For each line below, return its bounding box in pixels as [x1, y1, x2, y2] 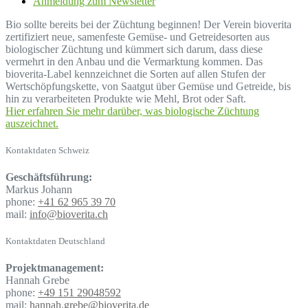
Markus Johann [5, 184, 72, 196]
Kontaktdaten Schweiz [5, 144, 89, 155]
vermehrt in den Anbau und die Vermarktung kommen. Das [5, 55, 263, 67]
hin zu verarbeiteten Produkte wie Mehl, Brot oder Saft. [5, 92, 246, 104]
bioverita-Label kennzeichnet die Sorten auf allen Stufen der [5, 67, 265, 80]
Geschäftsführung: [5, 171, 92, 184]
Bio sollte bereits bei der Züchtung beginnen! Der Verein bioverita [5, 18, 291, 30]
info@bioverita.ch [30, 208, 108, 221]
